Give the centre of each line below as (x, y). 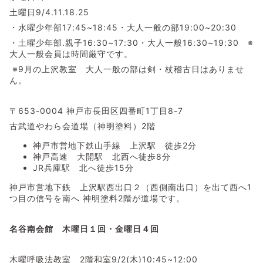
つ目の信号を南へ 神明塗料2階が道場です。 (97, 198)
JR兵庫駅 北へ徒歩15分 (83, 167)
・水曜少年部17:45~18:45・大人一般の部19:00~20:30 (123, 27)
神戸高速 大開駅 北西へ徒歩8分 (102, 156)
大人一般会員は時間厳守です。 (71, 53)
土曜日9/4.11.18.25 (49, 12)
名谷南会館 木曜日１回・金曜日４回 (84, 228)
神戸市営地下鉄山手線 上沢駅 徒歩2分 (119, 145)
